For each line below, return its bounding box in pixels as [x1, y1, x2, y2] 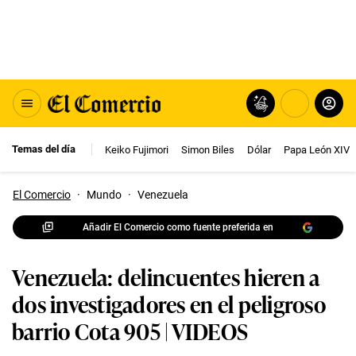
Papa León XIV [284, 143, 350, 156]
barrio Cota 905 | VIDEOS [12, 314, 249, 346]
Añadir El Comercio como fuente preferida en [83, 221, 273, 233]
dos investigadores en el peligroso [12, 287, 326, 319]
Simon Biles [181, 143, 234, 156]
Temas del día [12, 143, 75, 155]
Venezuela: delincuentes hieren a [12, 260, 320, 292]
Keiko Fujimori [105, 143, 168, 156]
